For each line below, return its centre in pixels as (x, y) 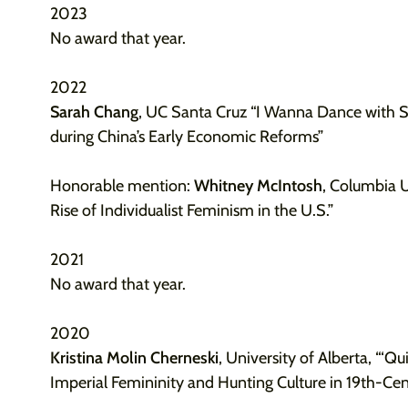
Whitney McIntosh (258, 186)
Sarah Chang (94, 112)
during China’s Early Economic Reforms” (186, 137)
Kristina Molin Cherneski (134, 358)
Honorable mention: (122, 186)
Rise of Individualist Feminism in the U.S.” (191, 210)
